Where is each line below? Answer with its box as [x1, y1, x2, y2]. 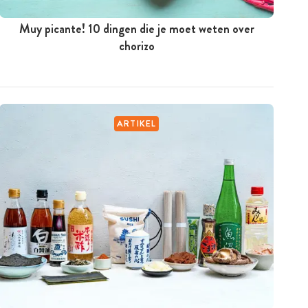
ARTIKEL [116, 116, 157, 130]
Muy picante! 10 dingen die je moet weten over [19, 19, 254, 38]
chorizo [118, 36, 155, 55]
